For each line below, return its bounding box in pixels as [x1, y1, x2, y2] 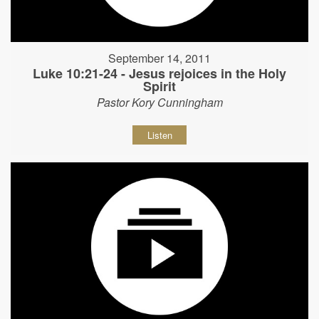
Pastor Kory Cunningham [96, 94, 223, 111]
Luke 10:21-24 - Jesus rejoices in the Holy [33, 64, 286, 83]
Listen [147, 128, 172, 142]
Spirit [143, 77, 176, 96]
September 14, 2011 [108, 50, 211, 67]
